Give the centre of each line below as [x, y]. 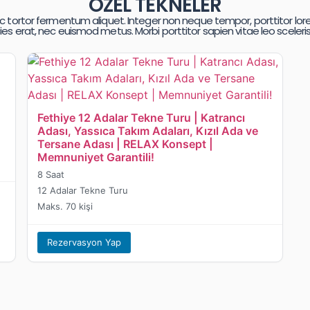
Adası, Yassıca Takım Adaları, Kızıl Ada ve [148, 131]
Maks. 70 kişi [65, 207]
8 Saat [51, 175]
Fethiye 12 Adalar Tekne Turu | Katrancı [142, 118]
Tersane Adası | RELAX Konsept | [126, 144]
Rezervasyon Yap [84, 243]
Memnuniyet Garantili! [96, 157]
